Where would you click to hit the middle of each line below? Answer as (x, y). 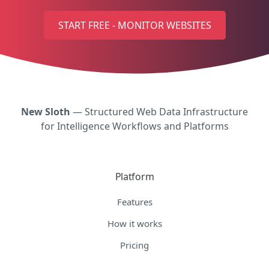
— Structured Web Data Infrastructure (159, 111)
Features (134, 201)
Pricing (134, 245)
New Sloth (46, 111)
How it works (134, 223)
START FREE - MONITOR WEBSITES (134, 25)
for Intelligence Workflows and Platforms (134, 126)
